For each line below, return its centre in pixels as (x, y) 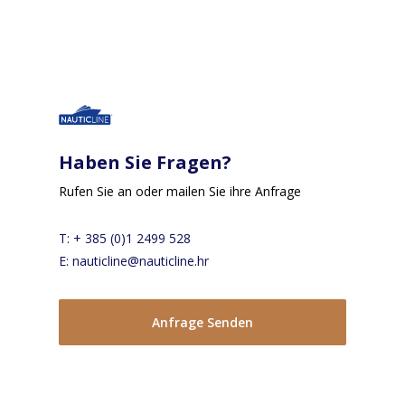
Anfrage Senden (202, 323)
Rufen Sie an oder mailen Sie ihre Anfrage (179, 192)
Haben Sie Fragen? (145, 163)
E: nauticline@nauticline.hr (133, 261)
